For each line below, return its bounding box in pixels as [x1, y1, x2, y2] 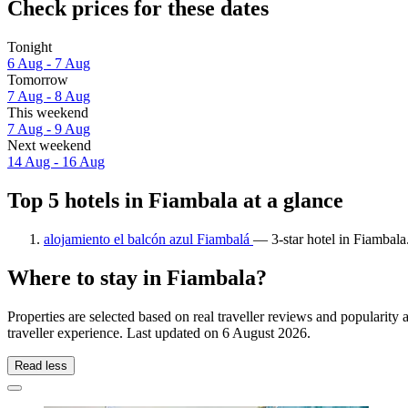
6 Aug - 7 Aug [7, 56, 90, 72]
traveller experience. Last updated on [7, 324, 222, 341]
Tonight [7, 39, 52, 56]
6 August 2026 [222, 324, 307, 341]
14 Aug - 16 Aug [7, 154, 105, 170]
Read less [15, 358, 67, 372]
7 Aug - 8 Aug [7, 88, 90, 105]
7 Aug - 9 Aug [7, 121, 90, 138]
